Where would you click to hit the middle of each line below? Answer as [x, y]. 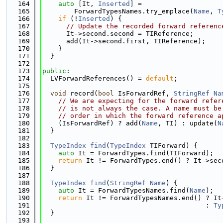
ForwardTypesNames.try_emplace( [118, 11]
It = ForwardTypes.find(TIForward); [144, 153]
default [160, 78]
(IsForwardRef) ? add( [92, 123]
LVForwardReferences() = [94, 78]
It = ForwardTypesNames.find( [132, 190]
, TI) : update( [188, 123]
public [54, 71]
